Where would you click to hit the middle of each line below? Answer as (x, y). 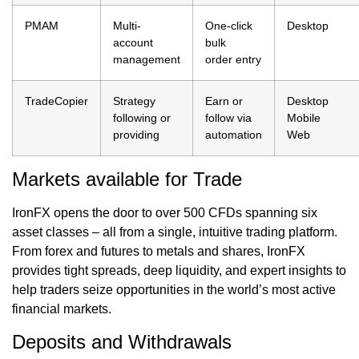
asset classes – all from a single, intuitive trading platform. (175, 232)
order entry (233, 60)
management (147, 60)
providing (136, 135)
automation (234, 135)
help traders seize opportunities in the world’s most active (174, 290)
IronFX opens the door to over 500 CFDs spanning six (165, 213)
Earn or (224, 101)
